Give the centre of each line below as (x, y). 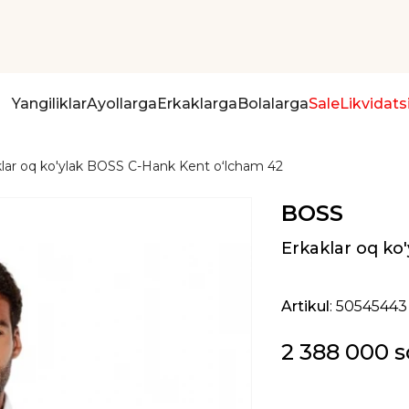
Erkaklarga (197, 104)
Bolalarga (273, 104)
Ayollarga (121, 104)
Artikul (306, 306)
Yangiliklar (49, 104)
